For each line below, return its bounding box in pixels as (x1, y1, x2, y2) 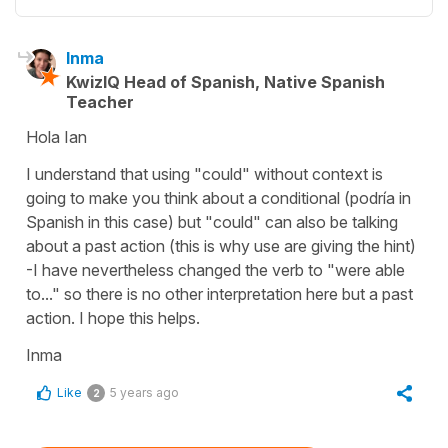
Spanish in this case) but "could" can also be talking (26, 211, 398, 232)
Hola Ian (26, 126, 87, 147)
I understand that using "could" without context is (26, 163, 383, 184)
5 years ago (110, 384, 179, 400)
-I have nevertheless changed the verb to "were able (26, 259, 405, 280)
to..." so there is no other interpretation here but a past (26, 283, 413, 304)
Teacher (66, 91, 134, 112)
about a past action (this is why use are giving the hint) (26, 235, 416, 256)
